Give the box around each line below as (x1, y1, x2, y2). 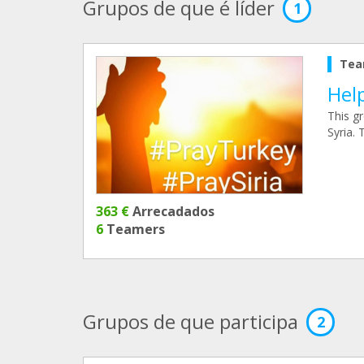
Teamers (103, 220, 165, 239)
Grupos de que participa (83, 308, 298, 336)
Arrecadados (129, 202, 214, 221)
